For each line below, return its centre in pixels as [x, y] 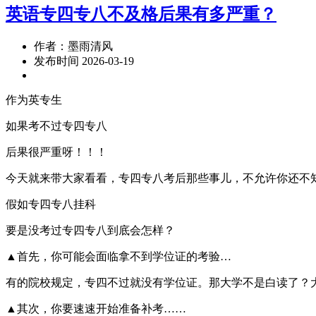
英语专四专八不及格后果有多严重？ [141, 14]
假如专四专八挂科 [51, 204]
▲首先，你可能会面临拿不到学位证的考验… [119, 256]
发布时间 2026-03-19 [84, 61]
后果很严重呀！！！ [56, 152]
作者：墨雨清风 [73, 46]
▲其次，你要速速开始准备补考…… [96, 308]
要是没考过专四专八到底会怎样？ [90, 230]
